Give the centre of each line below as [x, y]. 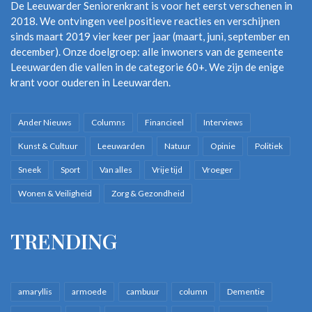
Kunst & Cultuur [48, 146]
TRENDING [64, 241]
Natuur [178, 146]
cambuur [143, 291]
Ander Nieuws [45, 122]
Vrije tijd [167, 169]
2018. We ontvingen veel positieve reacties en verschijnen [145, 21]
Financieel [164, 122]
